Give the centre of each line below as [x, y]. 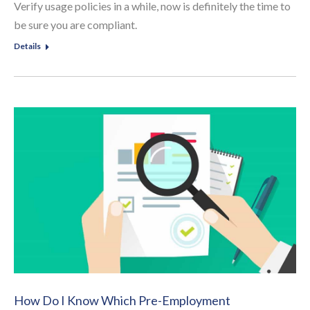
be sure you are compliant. [75, 24]
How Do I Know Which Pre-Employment [122, 300]
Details [27, 46]
